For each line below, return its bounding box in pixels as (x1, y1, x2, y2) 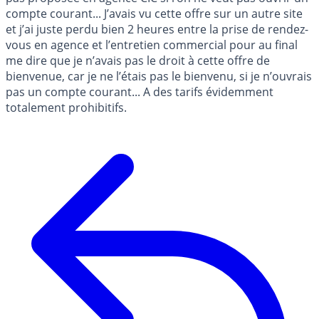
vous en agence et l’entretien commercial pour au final (6, 37, 298, 53)
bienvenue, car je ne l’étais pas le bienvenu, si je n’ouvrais (6, 68, 312, 84)
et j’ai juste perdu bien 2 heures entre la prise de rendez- (6, 21, 308, 37)
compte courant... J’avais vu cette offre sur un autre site (6, 6, 303, 21)
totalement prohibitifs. (6, 100, 127, 115)
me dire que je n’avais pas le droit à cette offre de (6, 53, 270, 68)
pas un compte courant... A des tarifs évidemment (6, 84, 273, 100)
